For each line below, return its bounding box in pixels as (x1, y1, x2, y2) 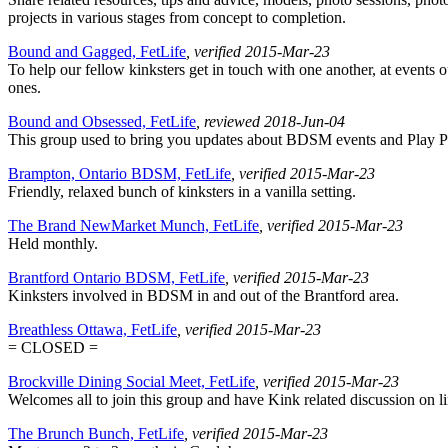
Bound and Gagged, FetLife (8, 43, 186, 61)
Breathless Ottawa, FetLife (8, 321, 177, 339)
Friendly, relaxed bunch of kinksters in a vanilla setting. (8, 183, 356, 201)
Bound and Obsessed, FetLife (8, 113, 196, 131)
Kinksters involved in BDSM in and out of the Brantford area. (8, 287, 399, 305)
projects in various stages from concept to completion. (8, 9, 346, 27)
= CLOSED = (8, 339, 98, 357)
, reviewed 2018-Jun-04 (196, 113, 345, 131)
